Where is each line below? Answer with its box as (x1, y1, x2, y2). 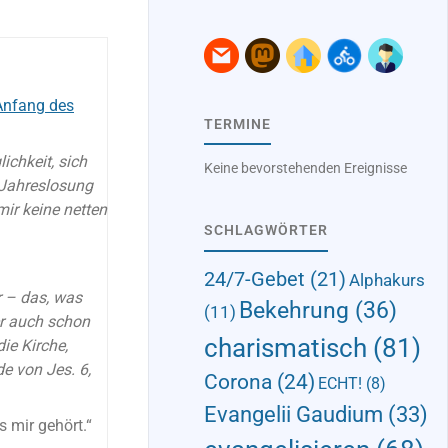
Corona (203, 370, 272, 395)
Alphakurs (348, 270, 425, 291)
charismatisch (203, 332, 367, 364)
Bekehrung (238, 297, 349, 325)
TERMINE (203, 115, 271, 133)
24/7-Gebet (203, 267, 305, 292)
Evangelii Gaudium (203, 401, 383, 428)
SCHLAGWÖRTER (203, 221, 328, 239)
